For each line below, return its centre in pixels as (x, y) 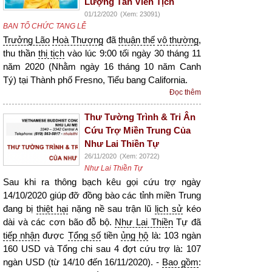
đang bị (20, 209)
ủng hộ (135, 236)
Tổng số (84, 236)
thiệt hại (52, 209)
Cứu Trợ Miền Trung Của (138, 131)
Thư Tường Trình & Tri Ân (140, 117)
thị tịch (51, 53)
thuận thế (136, 40)
